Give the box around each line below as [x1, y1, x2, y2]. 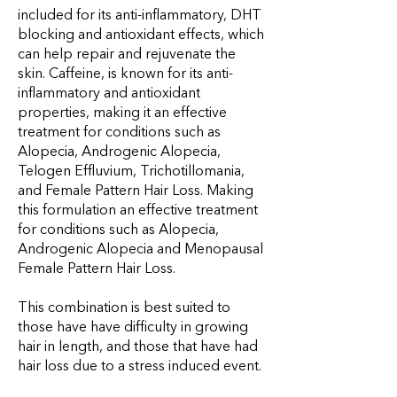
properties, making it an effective [18, 106, 227, 121]
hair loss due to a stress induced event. [18, 360, 261, 375]
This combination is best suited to [18, 301, 230, 316]
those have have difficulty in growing [18, 321, 248, 336]
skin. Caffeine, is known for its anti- [18, 67, 233, 82]
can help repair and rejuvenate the [18, 48, 236, 63]
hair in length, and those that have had [18, 340, 258, 355]
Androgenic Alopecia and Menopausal [18, 243, 263, 258]
